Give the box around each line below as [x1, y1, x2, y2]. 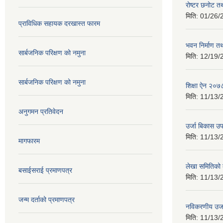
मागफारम [18, 136, 40, 145]
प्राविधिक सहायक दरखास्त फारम [18, 19, 100, 27]
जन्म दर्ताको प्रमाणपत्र [18, 195, 75, 204]
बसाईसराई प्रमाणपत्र [18, 166, 72, 174]
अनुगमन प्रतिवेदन [18, 107, 63, 115]
